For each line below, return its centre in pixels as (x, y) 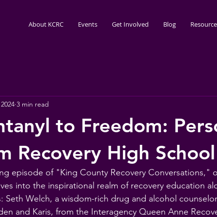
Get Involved (130, 24)
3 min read (33, 104)
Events (87, 24)
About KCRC (46, 24)
